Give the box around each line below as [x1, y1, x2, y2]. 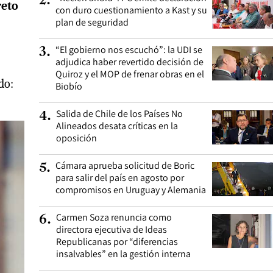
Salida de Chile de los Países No [56, 107, 183, 120]
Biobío [55, 80, 82, 93]
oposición [56, 132, 97, 144]
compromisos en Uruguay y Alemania [55, 183, 206, 196]
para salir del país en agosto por [55, 171, 184, 184]
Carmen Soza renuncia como [56, 211, 172, 224]
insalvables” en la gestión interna [56, 247, 191, 260]
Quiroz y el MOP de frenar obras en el [55, 68, 204, 80]
